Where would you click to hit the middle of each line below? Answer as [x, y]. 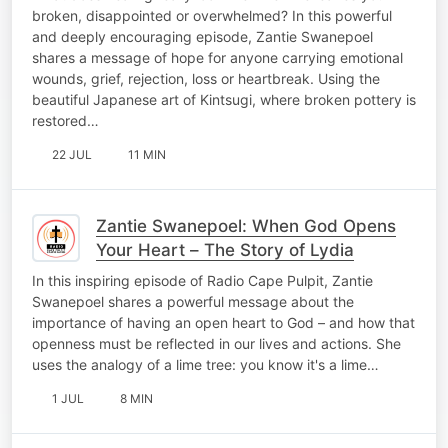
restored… [65, 120]
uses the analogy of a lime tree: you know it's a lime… [205, 364]
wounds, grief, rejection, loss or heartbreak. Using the [206, 78]
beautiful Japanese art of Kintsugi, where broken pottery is [224, 99]
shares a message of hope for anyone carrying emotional [217, 57]
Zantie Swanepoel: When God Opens [246, 225]
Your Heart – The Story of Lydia [225, 249]
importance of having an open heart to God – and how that [223, 322]
